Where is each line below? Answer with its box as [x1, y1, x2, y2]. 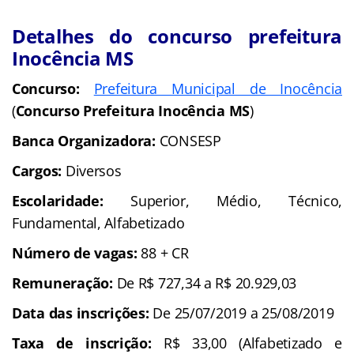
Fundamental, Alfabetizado [12, 213, 185, 232]
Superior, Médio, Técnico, [130, 190, 342, 210]
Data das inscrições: [12, 303, 153, 322]
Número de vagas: [12, 243, 141, 262]
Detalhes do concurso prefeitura [12, 22, 342, 49]
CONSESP [159, 130, 221, 150]
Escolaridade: [12, 190, 131, 210]
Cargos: [12, 160, 66, 180]
